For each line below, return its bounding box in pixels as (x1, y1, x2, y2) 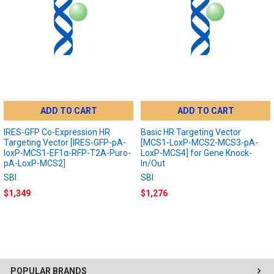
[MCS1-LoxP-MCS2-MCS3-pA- (140, 137, 258, 147)
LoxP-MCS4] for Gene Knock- (140, 147, 252, 158)
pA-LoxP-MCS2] (3, 158, 65, 168)
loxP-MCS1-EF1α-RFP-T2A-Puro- (3, 147, 131, 158)
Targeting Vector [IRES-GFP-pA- (3, 137, 126, 147)
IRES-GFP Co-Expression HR (3, 127, 110, 137)
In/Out (140, 158, 165, 168)
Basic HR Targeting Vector (140, 127, 241, 137)
